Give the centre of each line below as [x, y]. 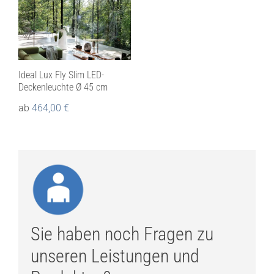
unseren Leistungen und [115, 256]
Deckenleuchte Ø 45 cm [63, 87]
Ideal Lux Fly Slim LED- [61, 75]
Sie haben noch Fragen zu [122, 234]
